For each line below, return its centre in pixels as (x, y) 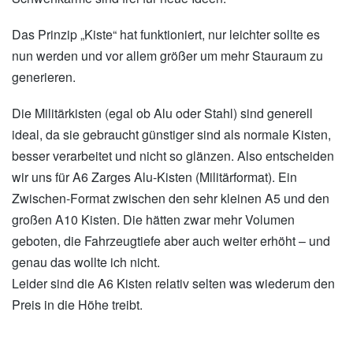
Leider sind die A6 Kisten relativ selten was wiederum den (173, 284)
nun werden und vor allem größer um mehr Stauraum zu (167, 55)
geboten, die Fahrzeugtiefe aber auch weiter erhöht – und (171, 241)
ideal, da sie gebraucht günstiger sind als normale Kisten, (171, 135)
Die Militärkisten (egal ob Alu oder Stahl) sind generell (162, 113)
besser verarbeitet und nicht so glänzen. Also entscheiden (173, 156)
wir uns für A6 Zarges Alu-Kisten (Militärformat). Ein (154, 177)
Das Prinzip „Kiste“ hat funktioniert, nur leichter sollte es (166, 34)
